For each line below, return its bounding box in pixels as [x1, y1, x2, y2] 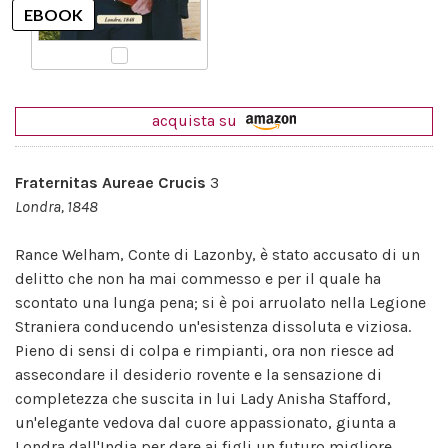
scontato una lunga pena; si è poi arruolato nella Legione [15, 292, 426, 312]
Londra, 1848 [15, 196, 98, 216]
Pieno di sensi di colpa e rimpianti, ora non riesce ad [15, 340, 395, 360]
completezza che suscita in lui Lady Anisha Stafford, [15, 388, 391, 408]
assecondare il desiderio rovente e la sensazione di [15, 364, 382, 384]
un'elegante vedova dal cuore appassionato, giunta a [15, 412, 396, 432]
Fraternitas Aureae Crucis [15, 172, 206, 192]
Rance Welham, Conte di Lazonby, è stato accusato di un [15, 244, 420, 264]
